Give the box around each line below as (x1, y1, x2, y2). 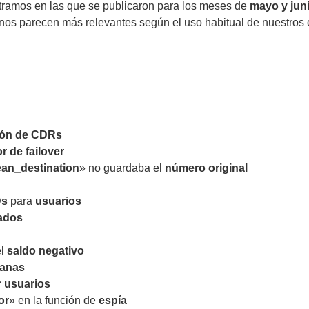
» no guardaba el (79, 162, 165, 175)
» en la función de (9, 295, 99, 307)
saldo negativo (7, 245, 84, 257)
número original (165, 162, 248, 175)
